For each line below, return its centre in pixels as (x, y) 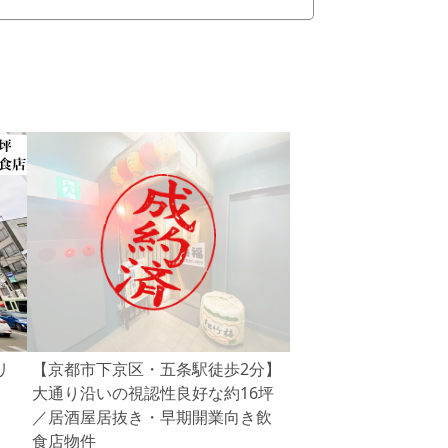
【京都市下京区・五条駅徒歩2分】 (156, 369)
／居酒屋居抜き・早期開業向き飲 (151, 417)
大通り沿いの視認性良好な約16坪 (152, 393)
